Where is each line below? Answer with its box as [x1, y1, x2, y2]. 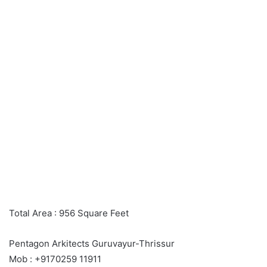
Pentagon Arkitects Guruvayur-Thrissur [9, 237, 175, 249]
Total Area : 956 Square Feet [9, 207, 129, 219]
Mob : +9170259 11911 [9, 253, 101, 265]
